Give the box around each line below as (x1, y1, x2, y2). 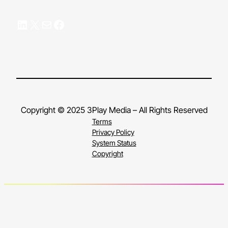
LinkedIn (16, 16, 23, 32)
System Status (92, 138, 136, 147)
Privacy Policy (92, 127, 134, 136)
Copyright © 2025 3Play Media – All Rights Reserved (20, 104, 208, 115)
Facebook (52, 16, 59, 32)
